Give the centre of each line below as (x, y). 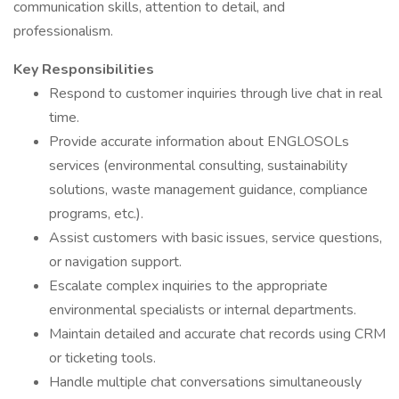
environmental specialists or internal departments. (203, 310)
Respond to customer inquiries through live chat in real (216, 94)
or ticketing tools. (102, 358)
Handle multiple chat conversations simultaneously (205, 382)
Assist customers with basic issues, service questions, (216, 238)
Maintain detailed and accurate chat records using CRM (217, 334)
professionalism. (63, 31)
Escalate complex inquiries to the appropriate (188, 286)
